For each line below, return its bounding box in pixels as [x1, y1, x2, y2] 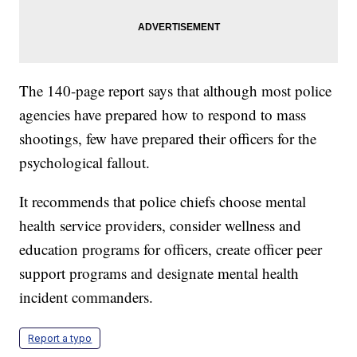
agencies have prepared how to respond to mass [19, 104, 307, 125]
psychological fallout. [19, 152, 151, 173]
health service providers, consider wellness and [19, 215, 302, 236]
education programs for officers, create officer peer [19, 239, 323, 260]
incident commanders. [19, 287, 154, 308]
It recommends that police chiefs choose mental [19, 191, 307, 212]
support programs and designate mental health [19, 263, 300, 284]
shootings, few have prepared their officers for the [19, 128, 317, 149]
